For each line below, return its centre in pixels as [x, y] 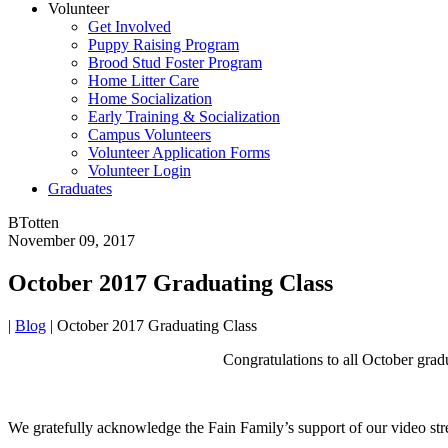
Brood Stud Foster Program [175, 62]
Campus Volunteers [149, 134]
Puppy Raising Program [163, 44]
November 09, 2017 [71, 240]
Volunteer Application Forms [179, 152]
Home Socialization [150, 98]
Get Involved [129, 26]
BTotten [33, 222]
